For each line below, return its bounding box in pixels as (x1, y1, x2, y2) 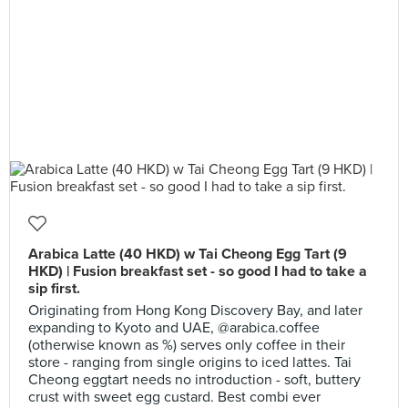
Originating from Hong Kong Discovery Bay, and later (28, 301, 362, 320)
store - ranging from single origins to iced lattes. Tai (28, 353, 352, 372)
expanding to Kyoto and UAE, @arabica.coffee (28, 319, 320, 337)
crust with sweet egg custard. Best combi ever (28, 388, 321, 406)
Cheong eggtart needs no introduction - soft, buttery (28, 371, 361, 389)
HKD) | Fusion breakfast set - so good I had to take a (28, 262, 367, 280)
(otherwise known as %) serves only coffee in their (28, 336, 345, 354)
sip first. (28, 280, 80, 298)
